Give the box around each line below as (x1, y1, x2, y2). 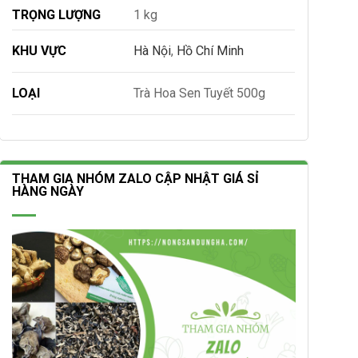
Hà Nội (133, 42, 172, 58)
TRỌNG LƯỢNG (12, 6, 101, 22)
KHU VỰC (12, 42, 67, 58)
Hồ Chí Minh (177, 42, 245, 58)
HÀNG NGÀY (12, 183, 85, 199)
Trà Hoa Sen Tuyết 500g (133, 85, 266, 101)
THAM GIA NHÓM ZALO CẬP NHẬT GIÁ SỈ (12, 170, 260, 186)
